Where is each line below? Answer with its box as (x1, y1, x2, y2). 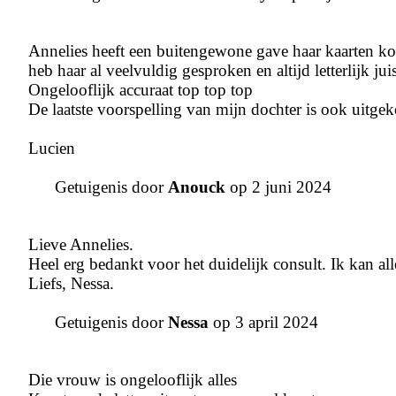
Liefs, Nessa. (28, 274, 114, 293)
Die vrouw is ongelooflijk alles (28, 370, 237, 390)
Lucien (28, 139, 75, 158)
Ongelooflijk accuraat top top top (28, 80, 253, 100)
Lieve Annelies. (28, 235, 133, 255)
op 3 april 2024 (209, 313, 318, 332)
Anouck (168, 178, 225, 197)
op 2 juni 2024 (225, 178, 331, 197)
